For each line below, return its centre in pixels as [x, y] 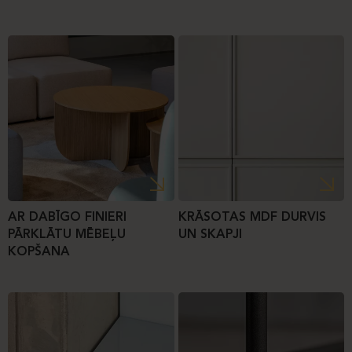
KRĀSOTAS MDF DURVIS [252, 218]
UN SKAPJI [210, 235]
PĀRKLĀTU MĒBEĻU [67, 235]
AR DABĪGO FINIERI [67, 218]
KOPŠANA [39, 252]
